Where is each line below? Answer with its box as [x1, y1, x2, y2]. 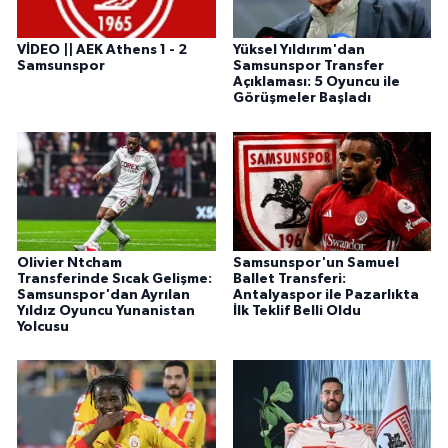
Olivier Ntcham [17, 255, 122, 270]
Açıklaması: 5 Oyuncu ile [232, 75, 400, 90]
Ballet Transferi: [232, 271, 346, 286]
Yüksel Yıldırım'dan [232, 43, 365, 58]
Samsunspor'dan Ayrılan [17, 287, 190, 302]
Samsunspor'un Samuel [232, 255, 399, 270]
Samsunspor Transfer [232, 59, 384, 74]
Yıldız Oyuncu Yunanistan [17, 303, 195, 318]
